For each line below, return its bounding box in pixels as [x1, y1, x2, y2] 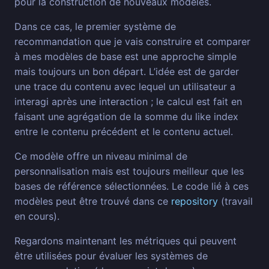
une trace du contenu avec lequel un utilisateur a [14, 80, 235, 93]
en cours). [14, 210, 59, 223]
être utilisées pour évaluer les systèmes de [14, 250, 208, 262]
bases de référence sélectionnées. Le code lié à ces [14, 180, 249, 193]
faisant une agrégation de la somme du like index [14, 110, 238, 123]
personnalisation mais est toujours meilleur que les [14, 165, 244, 178]
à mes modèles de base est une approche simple [14, 50, 237, 63]
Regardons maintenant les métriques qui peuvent [14, 235, 237, 247]
